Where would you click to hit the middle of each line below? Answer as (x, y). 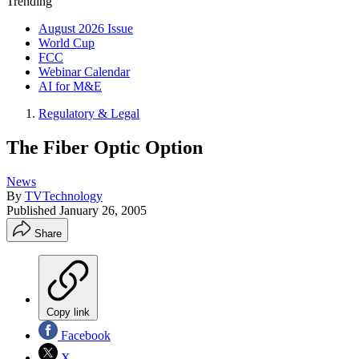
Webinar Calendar (84, 72)
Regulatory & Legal (89, 113)
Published (33, 210)
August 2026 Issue (86, 28)
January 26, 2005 (103, 210)
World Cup (67, 43)
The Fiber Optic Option (105, 147)
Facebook (84, 335)
